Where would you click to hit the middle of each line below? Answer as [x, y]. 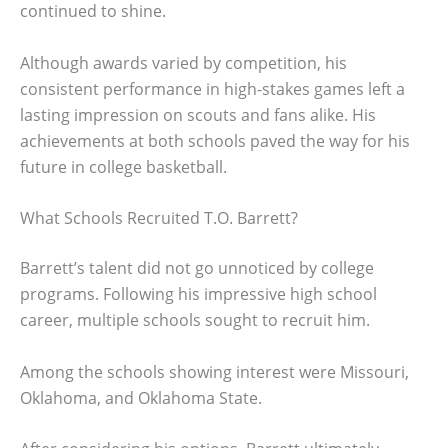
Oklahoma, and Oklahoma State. [141, 397]
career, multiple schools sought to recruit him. [195, 320]
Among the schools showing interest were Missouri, [214, 371]
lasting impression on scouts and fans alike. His [198, 114]
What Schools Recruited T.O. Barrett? [159, 218]
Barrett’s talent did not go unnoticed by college [197, 268]
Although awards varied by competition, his [183, 62]
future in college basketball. [123, 166]
